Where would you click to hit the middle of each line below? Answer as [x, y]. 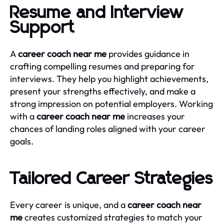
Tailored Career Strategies [112, 179]
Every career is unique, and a [69, 204]
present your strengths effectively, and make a [103, 91]
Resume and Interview [97, 13]
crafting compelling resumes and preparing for [102, 66]
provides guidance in [148, 53]
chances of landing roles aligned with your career [108, 128]
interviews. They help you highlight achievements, [109, 78]
